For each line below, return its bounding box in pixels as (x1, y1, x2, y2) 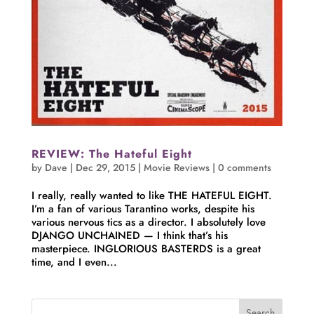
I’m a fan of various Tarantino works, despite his (31, 200, 254, 217)
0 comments (217, 160, 271, 175)
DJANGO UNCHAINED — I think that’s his (31, 227, 228, 243)
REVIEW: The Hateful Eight (31, 145, 192, 162)
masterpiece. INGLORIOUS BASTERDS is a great (31, 240, 261, 257)
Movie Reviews (143, 160, 210, 175)
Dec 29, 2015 (75, 160, 135, 175)
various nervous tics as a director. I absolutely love (31, 214, 266, 230)
